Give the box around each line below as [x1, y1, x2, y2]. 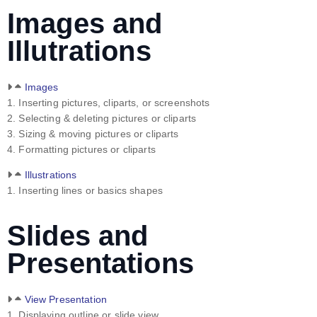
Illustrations [24, 169, 77, 181]
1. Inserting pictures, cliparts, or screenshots [7, 97, 210, 109]
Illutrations [7, 35, 151, 67]
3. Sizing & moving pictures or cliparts [7, 128, 179, 140]
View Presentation [24, 294, 108, 306]
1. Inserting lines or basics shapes [7, 185, 163, 197]
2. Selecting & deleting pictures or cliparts [7, 113, 197, 125]
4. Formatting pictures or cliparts [7, 144, 156, 156]
